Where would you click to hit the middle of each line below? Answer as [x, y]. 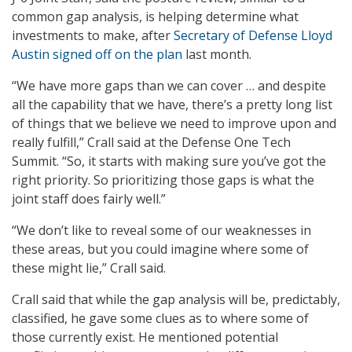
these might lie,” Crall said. [89, 268]
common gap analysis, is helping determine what [155, 17]
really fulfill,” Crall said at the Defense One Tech [151, 143]
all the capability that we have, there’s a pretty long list [172, 105]
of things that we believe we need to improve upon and [174, 124]
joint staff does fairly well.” [89, 199]
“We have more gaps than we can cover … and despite [169, 86]
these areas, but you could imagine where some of [160, 249]
